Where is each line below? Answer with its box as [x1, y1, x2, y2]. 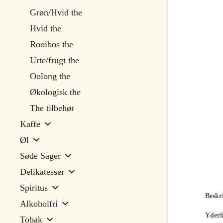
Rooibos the [30, 39, 73, 49]
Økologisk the [30, 87, 81, 97]
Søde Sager [20, 151, 61, 161]
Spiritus [20, 183, 48, 193]
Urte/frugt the [30, 55, 79, 65]
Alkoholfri [20, 199, 58, 209]
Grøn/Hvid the [30, 7, 82, 17]
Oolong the [30, 71, 70, 81]
